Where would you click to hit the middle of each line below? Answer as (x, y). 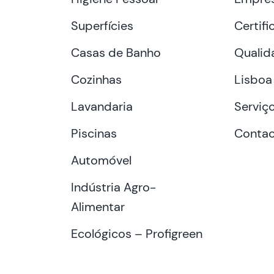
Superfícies (102, 25)
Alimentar (98, 206)
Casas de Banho (116, 52)
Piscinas (94, 133)
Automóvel (102, 160)
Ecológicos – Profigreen (137, 233)
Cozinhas (97, 79)
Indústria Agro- (114, 187)
